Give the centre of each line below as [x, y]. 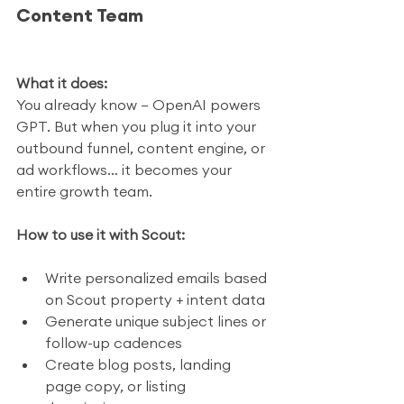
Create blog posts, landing [140, 364]
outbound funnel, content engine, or [142, 148]
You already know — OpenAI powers [140, 105]
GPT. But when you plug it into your [138, 126]
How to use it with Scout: [101, 234]
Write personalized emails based [158, 278]
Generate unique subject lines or [157, 321]
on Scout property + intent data [155, 299]
